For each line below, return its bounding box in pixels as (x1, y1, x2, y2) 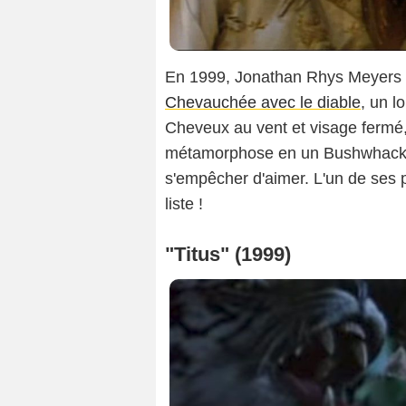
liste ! (165, 194, 203, 213)
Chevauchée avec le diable (165, 92, 361, 111)
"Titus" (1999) (165, 242, 291, 266)
